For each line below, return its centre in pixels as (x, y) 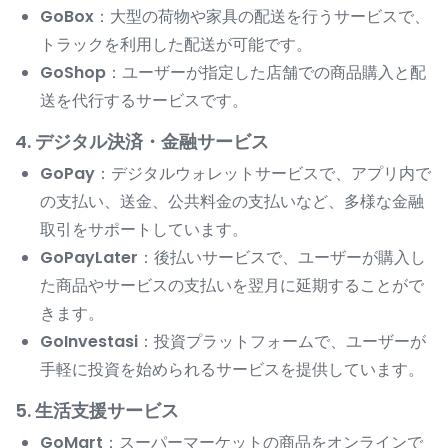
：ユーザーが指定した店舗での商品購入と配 (266, 73)
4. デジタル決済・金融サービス (142, 142)
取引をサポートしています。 (144, 230)
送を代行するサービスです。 (144, 101)
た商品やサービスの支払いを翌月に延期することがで (232, 286)
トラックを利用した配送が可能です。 (176, 45)
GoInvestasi (89, 342)
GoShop (73, 73)
